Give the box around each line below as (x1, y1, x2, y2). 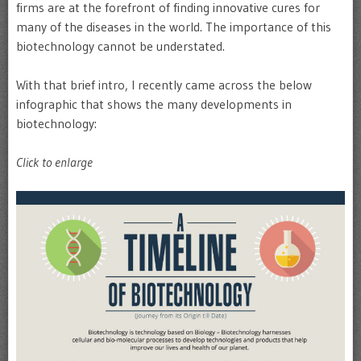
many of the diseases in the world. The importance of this (16, 19, 331, 35)
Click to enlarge (16, 154, 93, 170)
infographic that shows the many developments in (16, 96, 292, 112)
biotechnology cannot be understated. (16, 38, 225, 54)
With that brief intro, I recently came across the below (16, 77, 312, 93)
